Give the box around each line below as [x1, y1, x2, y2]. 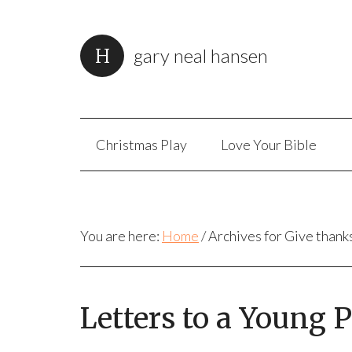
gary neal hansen [134, 44, 268, 67]
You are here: [80, 227, 162, 244]
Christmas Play [96, 136, 187, 153]
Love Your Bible [221, 136, 317, 153]
